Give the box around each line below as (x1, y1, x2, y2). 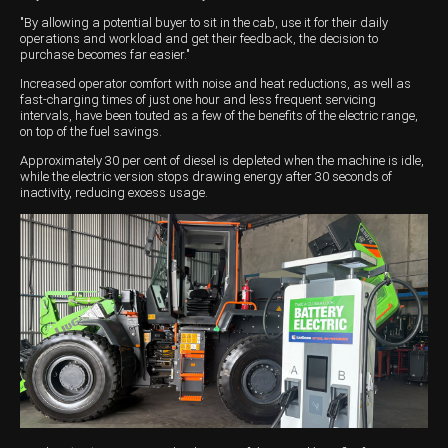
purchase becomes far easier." (20, 47, 190, 63)
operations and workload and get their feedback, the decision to (20, 31, 378, 47)
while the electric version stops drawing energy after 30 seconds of (20, 169, 392, 185)
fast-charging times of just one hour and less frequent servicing (20, 92, 376, 108)
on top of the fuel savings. (20, 124, 162, 140)
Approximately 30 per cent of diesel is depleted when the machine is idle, (20, 153, 424, 169)
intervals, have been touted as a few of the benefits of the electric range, (20, 108, 418, 124)
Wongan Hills (15, 23, 100, 41)
